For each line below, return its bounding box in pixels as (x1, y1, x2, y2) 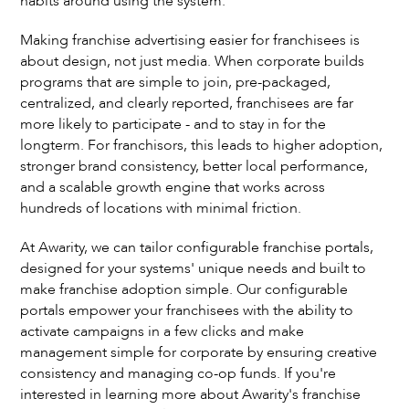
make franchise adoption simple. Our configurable (20, 279, 349, 299)
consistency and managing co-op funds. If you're (20, 363, 337, 383)
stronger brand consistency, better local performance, (20, 156, 369, 176)
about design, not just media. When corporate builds (20, 51, 365, 71)
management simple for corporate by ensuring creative (20, 342, 378, 362)
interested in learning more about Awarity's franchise (20, 384, 362, 404)
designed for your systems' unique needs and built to (20, 258, 367, 278)
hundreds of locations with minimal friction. (20, 198, 302, 218)
